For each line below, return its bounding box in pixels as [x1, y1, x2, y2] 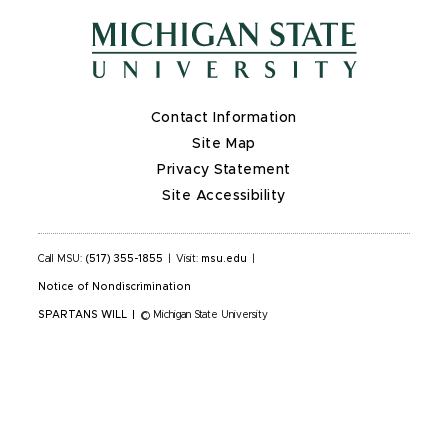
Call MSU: [38, 253, 85, 264]
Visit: [176, 253, 201, 264]
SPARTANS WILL [38, 309, 127, 320]
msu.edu [201, 253, 247, 264]
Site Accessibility [162, 188, 286, 203]
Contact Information [150, 110, 298, 125]
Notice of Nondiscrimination [38, 281, 192, 292]
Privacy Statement [157, 162, 291, 177]
